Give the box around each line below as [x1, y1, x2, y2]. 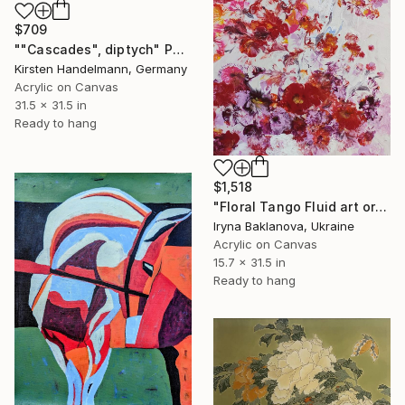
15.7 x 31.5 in [213, 254, 286, 269]
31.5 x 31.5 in [14, 98, 87, 113]
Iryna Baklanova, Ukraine [213, 218, 354, 233]
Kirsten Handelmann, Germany [14, 61, 187, 77]
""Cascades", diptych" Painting [172, 42, 184, 58]
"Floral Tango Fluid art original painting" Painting [375, 198, 388, 214]
